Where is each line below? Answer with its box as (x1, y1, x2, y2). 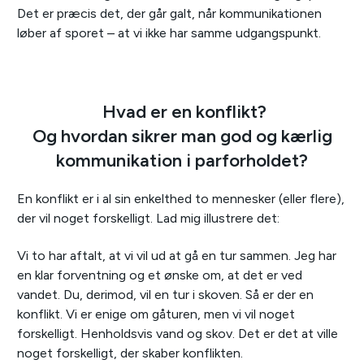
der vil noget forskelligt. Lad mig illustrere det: (17, 210, 279, 227)
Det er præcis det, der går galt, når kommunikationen (17, 6, 322, 22)
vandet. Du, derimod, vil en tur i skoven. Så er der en (17, 287, 314, 303)
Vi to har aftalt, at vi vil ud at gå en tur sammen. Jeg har (17, 248, 336, 264)
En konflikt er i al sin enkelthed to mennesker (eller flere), (17, 191, 344, 207)
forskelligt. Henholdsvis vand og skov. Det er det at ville (17, 326, 338, 342)
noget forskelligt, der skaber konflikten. (17, 345, 243, 362)
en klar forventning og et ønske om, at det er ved (17, 267, 302, 284)
